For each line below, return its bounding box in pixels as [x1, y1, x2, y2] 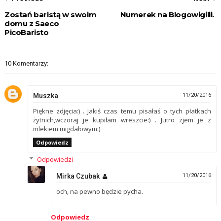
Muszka [33, 92, 58, 100]
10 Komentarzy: [4, 60, 48, 67]
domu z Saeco [4, 19, 59, 28]
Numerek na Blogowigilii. [120, 10, 215, 19]
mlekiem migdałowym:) [33, 124, 100, 133]
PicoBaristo [4, 28, 49, 37]
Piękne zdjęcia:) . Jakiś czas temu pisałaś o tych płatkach [33, 107, 212, 115]
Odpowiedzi [37, 155, 73, 164]
